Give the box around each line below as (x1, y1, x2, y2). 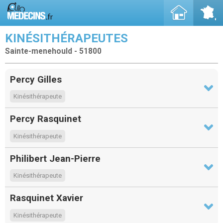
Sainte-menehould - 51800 (5, 47, 102, 56)
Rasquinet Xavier (10, 192, 83, 204)
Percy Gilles (10, 73, 62, 85)
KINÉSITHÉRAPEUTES (5, 31, 128, 45)
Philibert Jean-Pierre (10, 152, 101, 164)
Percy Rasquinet (10, 113, 81, 125)
